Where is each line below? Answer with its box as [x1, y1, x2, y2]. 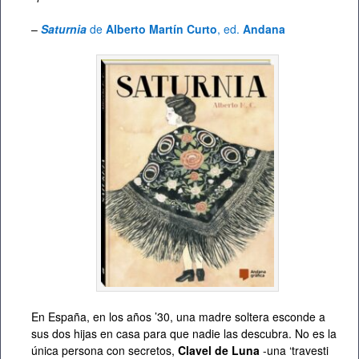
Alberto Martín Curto [106, 21, 217, 38]
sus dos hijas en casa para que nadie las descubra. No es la [31, 325, 337, 342]
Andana [243, 21, 285, 38]
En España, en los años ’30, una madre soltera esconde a [31, 309, 325, 325]
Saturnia [41, 21, 87, 38]
